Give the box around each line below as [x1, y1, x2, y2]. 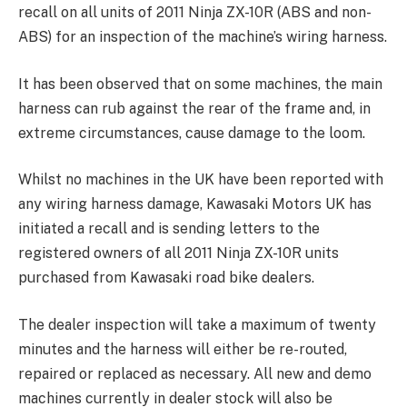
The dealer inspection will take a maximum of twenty [18, 315, 376, 333]
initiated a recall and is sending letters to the [18, 220, 320, 238]
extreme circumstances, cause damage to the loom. [18, 124, 365, 142]
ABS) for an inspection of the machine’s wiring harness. [18, 28, 387, 45]
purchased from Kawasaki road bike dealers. [18, 269, 314, 287]
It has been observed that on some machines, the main [18, 74, 382, 93]
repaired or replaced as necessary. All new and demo [18, 364, 372, 382]
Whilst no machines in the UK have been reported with [18, 171, 383, 189]
